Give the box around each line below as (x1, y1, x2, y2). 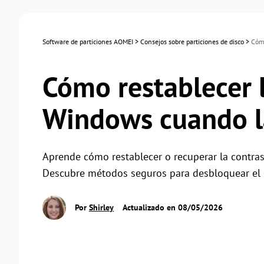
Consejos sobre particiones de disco (140, 37, 244, 46)
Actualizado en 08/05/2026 (121, 202, 223, 213)
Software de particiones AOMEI (42, 37, 133, 46)
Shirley (89, 202, 114, 213)
